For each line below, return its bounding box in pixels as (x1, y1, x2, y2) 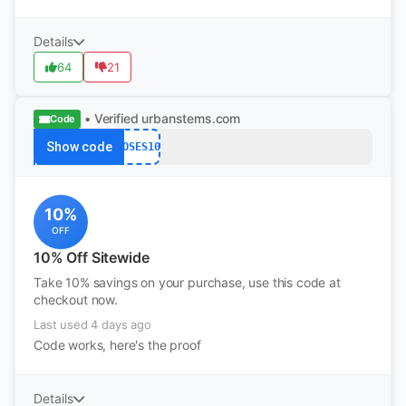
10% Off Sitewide (34, 248, 150, 266)
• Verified (84, 111, 139, 126)
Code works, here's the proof (34, 337, 201, 353)
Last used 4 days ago (34, 317, 151, 332)
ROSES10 (115, 140, 160, 153)
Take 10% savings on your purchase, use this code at (34, 275, 341, 290)
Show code (45, 140, 112, 154)
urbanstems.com (141, 111, 241, 126)
